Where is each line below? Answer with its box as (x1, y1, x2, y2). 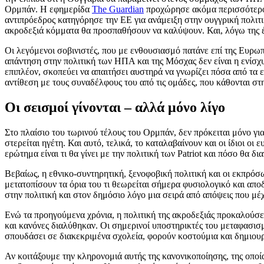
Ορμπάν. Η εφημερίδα (5, 4, 92, 15)
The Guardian (92, 4, 144, 15)
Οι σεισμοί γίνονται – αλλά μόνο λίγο (5, 100, 225, 115)
